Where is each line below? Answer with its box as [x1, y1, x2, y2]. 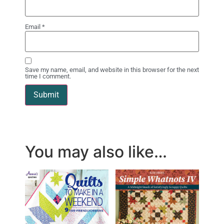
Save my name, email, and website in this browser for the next [25, 65, 199, 73]
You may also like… [25, 141, 167, 161]
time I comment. [25, 72, 71, 80]
